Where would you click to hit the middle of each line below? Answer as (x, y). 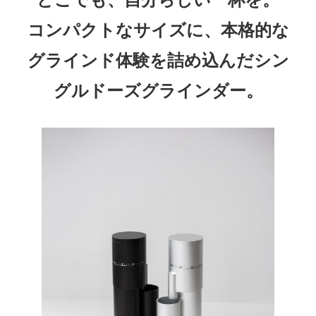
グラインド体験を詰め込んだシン (158, 59)
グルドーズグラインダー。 (158, 90)
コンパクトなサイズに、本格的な (158, 29)
